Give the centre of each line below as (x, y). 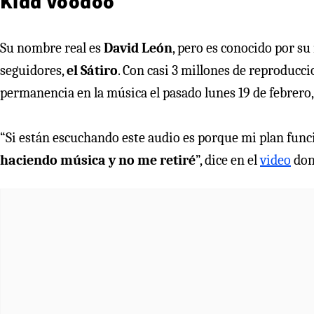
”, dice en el (228, 161)
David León (138, 48)
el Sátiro (92, 71)
